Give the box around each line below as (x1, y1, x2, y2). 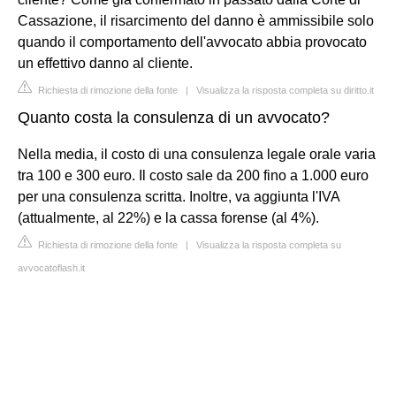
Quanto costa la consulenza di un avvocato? (18, 108, 330, 126)
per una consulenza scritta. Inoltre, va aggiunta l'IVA (18, 188, 339, 204)
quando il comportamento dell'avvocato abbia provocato (18, 34, 367, 49)
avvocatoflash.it (18, 262, 85, 273)
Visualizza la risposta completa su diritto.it (196, 84, 374, 95)
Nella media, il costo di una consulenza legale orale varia (18, 146, 376, 162)
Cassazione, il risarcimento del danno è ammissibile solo (18, 12, 374, 28)
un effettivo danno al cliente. (18, 55, 193, 71)
